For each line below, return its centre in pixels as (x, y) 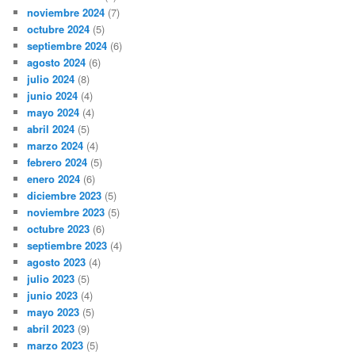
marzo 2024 (55, 145)
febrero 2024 (57, 162)
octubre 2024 (59, 29)
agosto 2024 (57, 62)
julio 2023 (51, 278)
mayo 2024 (53, 112)
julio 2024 (51, 78)
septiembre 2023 (67, 245)
